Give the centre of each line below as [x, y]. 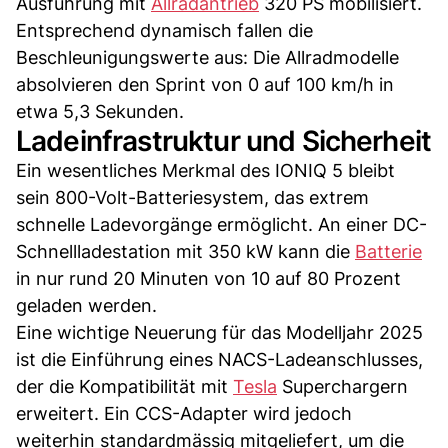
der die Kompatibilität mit [124, 386]
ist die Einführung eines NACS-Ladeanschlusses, [219, 359]
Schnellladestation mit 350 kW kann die [185, 251]
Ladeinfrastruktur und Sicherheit [224, 140]
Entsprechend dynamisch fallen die [164, 30]
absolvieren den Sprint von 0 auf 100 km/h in [205, 84]
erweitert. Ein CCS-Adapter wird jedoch [184, 413]
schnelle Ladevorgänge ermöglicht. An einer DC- [221, 224]
